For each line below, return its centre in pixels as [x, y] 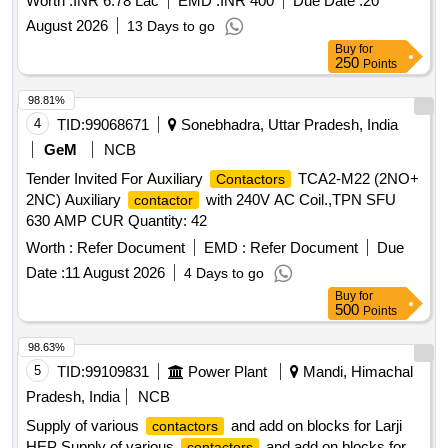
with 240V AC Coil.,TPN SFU [299, 200]
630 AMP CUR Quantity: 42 [116, 221]
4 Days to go [224, 273]
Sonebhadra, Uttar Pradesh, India [287, 125]
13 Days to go [171, 26]
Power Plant [227, 372]
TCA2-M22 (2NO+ [356, 179]
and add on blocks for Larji [314, 426]
